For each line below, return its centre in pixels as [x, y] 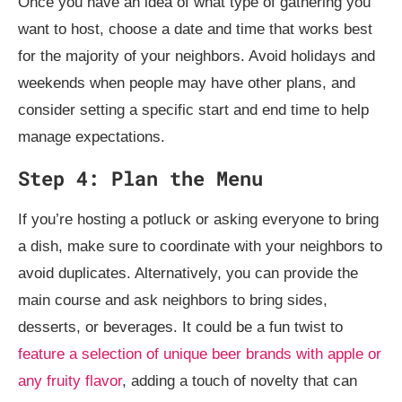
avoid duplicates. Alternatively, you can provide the [188, 273]
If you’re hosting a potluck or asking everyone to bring [198, 219]
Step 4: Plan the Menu [140, 178]
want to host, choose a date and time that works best [195, 29]
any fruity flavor [70, 380]
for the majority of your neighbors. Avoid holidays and [197, 56]
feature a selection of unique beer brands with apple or [200, 354]
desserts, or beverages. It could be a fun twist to [180, 327]
